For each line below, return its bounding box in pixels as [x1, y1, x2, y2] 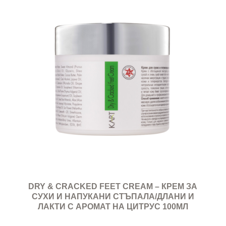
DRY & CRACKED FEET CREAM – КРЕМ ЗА [28, 182, 198, 191]
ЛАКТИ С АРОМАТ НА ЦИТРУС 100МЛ [37, 202, 188, 211]
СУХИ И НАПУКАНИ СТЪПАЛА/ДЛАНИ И [31, 192, 194, 201]
